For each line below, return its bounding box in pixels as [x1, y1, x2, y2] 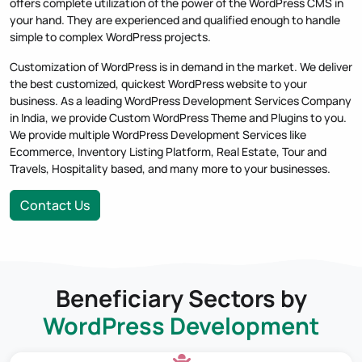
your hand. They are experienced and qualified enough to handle [10, 11, 340, 27]
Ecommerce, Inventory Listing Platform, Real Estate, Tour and [10, 143, 326, 159]
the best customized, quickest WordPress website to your [10, 75, 307, 91]
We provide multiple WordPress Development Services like [10, 126, 306, 142]
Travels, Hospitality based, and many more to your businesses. [10, 160, 330, 176]
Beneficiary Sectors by [55, 281, 307, 314]
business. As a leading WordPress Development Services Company [10, 92, 351, 108]
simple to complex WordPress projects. [10, 28, 211, 44]
